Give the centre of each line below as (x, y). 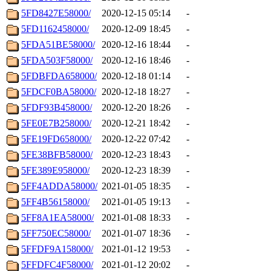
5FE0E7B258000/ (56, 123)
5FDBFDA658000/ (59, 76)
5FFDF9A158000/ (57, 249)
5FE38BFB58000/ (57, 155)
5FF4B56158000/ (55, 202)
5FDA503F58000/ (57, 60)
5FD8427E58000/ (56, 13)
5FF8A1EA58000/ (57, 218)
